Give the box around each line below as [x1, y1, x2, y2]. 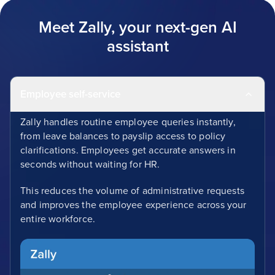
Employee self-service [20, 88, 120, 101]
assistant [106, 37, 169, 57]
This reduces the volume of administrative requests [20, 185, 244, 198]
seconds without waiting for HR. [20, 158, 160, 171]
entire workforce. [20, 213, 96, 226]
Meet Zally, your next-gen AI [38, 18, 237, 38]
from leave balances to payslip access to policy [20, 130, 226, 143]
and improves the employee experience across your [20, 199, 247, 212]
